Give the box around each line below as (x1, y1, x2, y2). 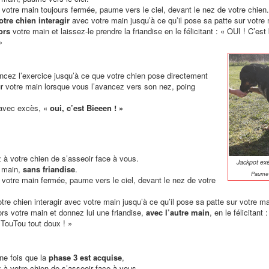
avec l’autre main (145, 207, 210, 218)
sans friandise (22, 163, 75, 175)
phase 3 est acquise (48, 252, 122, 263)
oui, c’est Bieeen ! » (49, 102, 123, 113)
